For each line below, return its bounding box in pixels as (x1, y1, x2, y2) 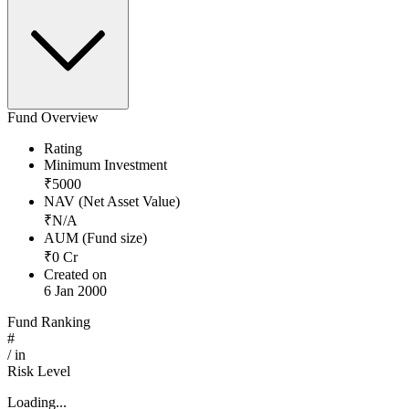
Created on (44, 267, 107, 283)
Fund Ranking (7, 314, 90, 330)
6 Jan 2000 (44, 283, 107, 299)
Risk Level (7, 363, 70, 380)
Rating (44, 141, 82, 157)
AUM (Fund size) (44, 230, 147, 246)
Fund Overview (7, 110, 99, 126)
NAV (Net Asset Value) (44, 194, 180, 210)
